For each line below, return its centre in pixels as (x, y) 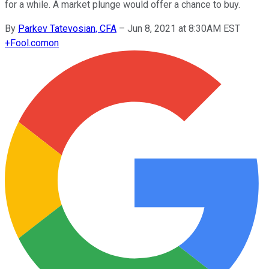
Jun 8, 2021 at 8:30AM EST (184, 28)
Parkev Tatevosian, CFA (67, 28)
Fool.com (29, 43)
